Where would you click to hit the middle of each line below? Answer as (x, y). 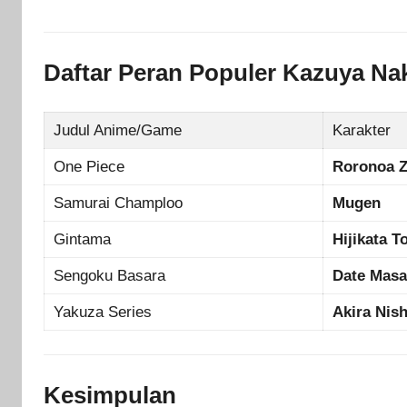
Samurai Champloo (119, 203)
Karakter (362, 131)
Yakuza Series (103, 313)
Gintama (83, 240)
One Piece (89, 167)
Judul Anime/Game (118, 131)
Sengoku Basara (110, 276)
